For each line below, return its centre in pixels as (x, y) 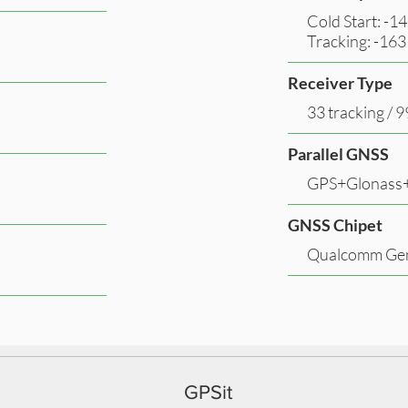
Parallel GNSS (338, 153)
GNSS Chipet (335, 224)
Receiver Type (340, 82)
